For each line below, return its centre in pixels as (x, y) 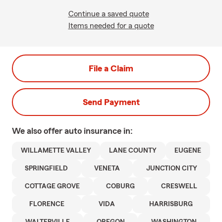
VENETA (107, 168)
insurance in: (108, 131)
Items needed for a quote (111, 26)
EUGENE (188, 151)
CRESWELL (179, 186)
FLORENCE (47, 204)
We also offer (38, 131)
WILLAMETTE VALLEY (56, 151)
